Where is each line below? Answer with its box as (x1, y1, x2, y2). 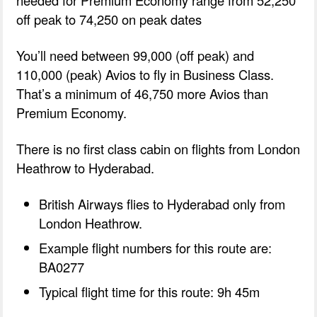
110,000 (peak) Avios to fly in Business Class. (16, 64, 275, 83)
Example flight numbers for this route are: (39, 238, 272, 257)
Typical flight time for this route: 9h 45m (39, 282, 260, 301)
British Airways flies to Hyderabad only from (39, 194, 286, 213)
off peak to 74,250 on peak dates (16, 9, 202, 28)
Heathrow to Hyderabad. (16, 158, 155, 177)
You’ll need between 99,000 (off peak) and (16, 45, 255, 64)
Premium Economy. (16, 103, 127, 122)
